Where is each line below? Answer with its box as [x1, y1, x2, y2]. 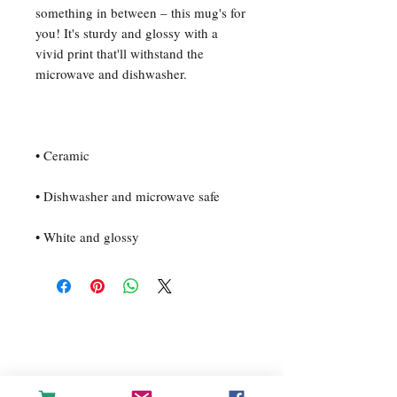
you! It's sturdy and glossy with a [35, 24, 218, 42]
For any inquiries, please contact [27, 353, 256, 368]
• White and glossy [35, 228, 139, 245]
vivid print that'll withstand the [35, 44, 204, 62]
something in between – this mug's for [35, 4, 245, 21]
